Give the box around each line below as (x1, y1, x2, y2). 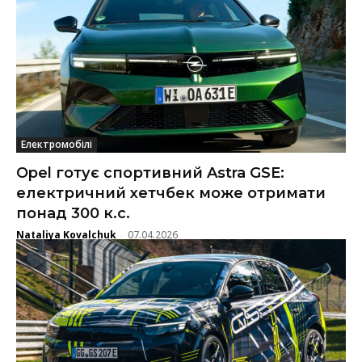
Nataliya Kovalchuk (16, 227, 116, 242)
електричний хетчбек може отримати (16, 183, 326, 202)
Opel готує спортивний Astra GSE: (16, 163, 284, 182)
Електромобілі (21, 137, 92, 151)
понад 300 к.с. (16, 204, 130, 222)
